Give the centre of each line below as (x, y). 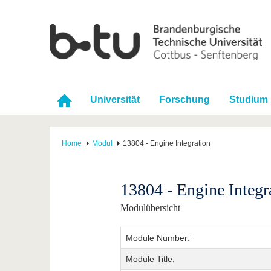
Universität (115, 100)
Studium (249, 100)
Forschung (184, 100)
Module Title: (150, 259)
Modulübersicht (150, 208)
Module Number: (158, 238)
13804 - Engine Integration (167, 144)
